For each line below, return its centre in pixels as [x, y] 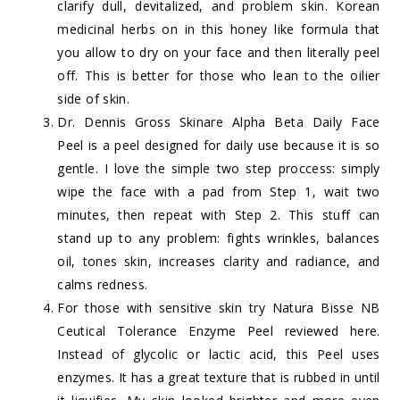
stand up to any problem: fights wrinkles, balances [219, 238]
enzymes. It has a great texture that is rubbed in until [219, 378]
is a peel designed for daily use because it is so [232, 146]
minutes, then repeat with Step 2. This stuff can [219, 215]
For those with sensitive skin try [165, 308]
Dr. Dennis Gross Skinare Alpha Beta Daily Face [219, 122]
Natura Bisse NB [326, 308]
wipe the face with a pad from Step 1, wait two [219, 192]
